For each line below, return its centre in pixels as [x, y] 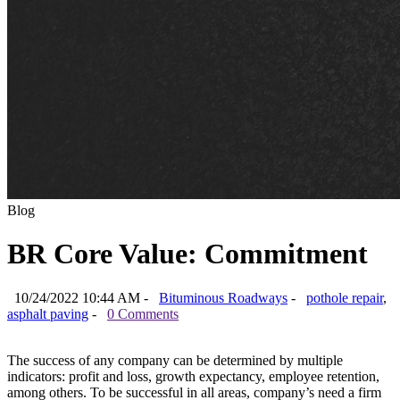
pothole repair [345, 297]
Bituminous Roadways [223, 297]
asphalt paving [48, 313]
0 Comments [143, 313]
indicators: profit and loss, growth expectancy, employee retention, [193, 376]
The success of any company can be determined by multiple [175, 360]
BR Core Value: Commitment [187, 254]
